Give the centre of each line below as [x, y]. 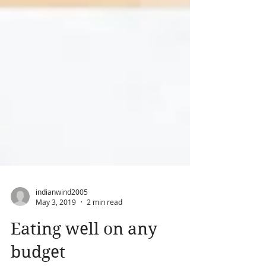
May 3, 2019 [56, 230]
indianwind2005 [62, 220]
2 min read [104, 230]
